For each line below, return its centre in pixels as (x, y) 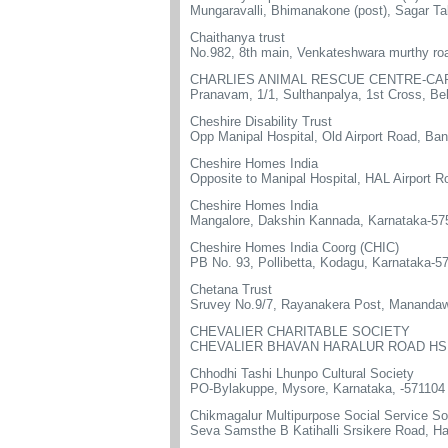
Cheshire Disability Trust (261, 121)
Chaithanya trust (237, 37)
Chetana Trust (231, 289)
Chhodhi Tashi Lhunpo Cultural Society (302, 373)
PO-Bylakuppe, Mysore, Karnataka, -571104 (317, 388)
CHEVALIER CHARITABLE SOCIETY (300, 331)
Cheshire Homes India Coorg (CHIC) (294, 247)
